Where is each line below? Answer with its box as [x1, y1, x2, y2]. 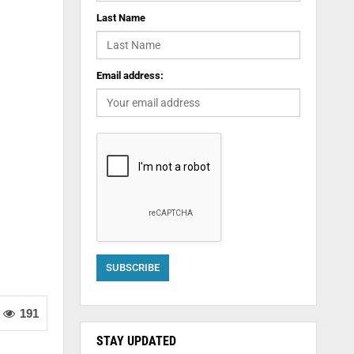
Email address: [96, 70, 164, 81]
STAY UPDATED [96, 333, 176, 348]
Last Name [96, 12, 145, 24]
